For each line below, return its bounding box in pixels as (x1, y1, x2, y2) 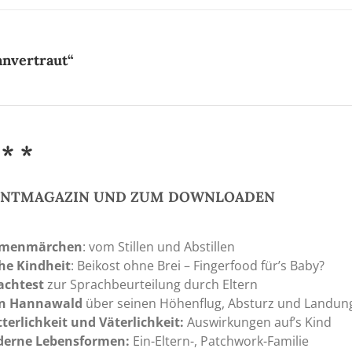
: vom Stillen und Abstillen (82, 238, 236, 256)
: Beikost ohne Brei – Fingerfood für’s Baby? (71, 257, 325, 275)
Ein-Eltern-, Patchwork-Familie (130, 332, 310, 350)
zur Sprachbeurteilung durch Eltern (44, 276, 258, 294)
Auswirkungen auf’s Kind (187, 313, 332, 332)
